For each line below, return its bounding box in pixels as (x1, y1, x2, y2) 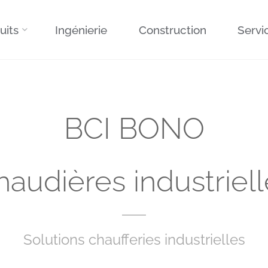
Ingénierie (55, 23, 108, 36)
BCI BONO (63, 111, 205, 146)
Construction (138, 23, 206, 36)
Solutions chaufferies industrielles (23, 232, 245, 249)
